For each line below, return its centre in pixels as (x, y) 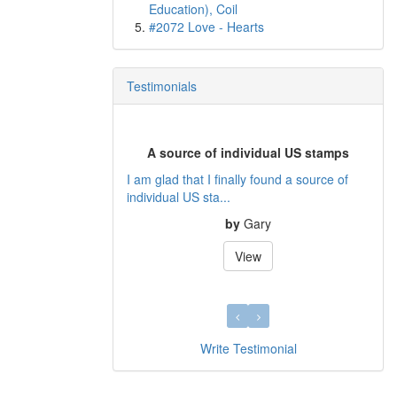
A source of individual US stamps (248, 152)
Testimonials (162, 86)
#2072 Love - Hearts (206, 27)
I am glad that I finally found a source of (237, 179)
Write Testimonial (248, 348)
